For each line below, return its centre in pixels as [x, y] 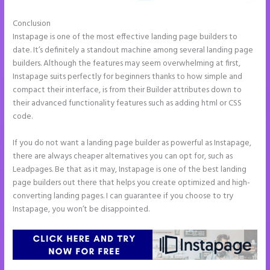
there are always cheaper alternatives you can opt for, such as [123, 157]
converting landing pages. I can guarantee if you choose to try [123, 196]
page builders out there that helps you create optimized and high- [132, 183]
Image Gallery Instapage [96, 24]
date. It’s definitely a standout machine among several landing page [133, 51]
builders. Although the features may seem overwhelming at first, [127, 64]
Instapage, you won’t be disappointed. [81, 210]
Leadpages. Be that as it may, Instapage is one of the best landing [130, 170]
